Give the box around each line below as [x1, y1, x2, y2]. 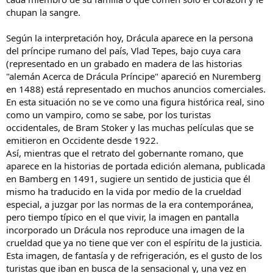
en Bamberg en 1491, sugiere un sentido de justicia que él [6, 172, 250, 185]
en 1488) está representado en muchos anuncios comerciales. [6, 83, 266, 96]
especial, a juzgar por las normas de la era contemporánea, [6, 198, 253, 211]
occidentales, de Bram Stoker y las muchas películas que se [6, 121, 253, 134]
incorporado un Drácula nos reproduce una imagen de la [6, 224, 244, 236]
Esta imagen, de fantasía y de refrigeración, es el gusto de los [6, 249, 262, 262]
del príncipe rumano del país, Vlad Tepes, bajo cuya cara [6, 44, 241, 57]
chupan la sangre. [6, 6, 80, 19]
